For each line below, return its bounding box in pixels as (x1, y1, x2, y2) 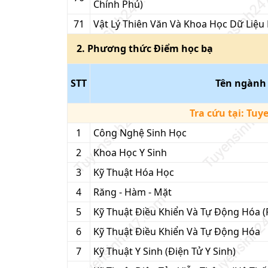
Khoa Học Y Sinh (93, 146, 167, 159)
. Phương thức (82, 42, 154, 55)
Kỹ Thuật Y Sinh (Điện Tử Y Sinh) (93, 245, 236, 258)
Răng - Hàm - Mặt (93, 185, 172, 199)
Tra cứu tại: (189, 106, 246, 120)
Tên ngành (215, 77, 266, 90)
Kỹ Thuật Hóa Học (93, 166, 174, 179)
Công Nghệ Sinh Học (93, 126, 187, 139)
